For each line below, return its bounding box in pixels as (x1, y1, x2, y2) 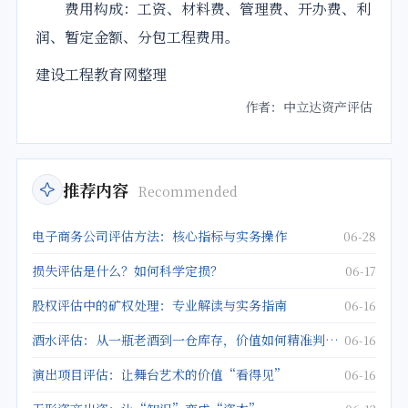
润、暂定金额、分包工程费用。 (36, 26, 240, 48)
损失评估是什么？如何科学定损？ (32, 261, 223, 280)
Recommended (138, 182, 238, 201)
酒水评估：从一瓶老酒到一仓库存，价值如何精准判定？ (325, 331, 339, 350)
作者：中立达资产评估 (245, 97, 372, 117)
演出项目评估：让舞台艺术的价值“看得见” (32, 365, 287, 384)
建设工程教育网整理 (36, 64, 167, 86)
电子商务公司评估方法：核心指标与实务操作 (32, 227, 287, 246)
